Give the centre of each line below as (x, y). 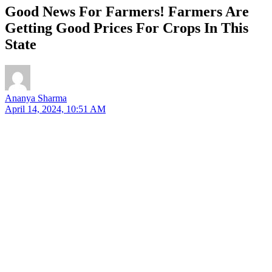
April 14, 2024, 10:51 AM (55, 109)
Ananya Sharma (36, 98)
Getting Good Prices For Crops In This (127, 28)
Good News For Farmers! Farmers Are (127, 11)
